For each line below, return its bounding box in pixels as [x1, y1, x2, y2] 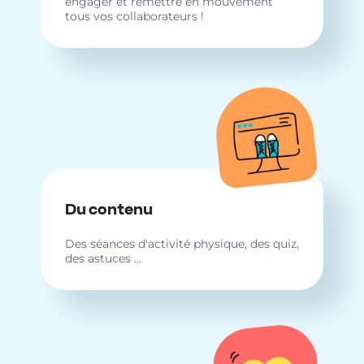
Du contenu [65, 202, 153, 218]
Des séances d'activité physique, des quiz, [65, 236, 299, 251]
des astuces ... [65, 250, 141, 266]
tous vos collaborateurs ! [65, 9, 204, 24]
